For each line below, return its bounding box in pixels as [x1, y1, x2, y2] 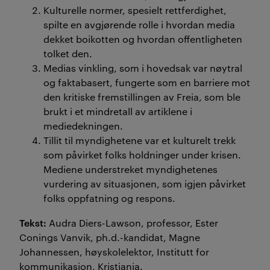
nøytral [207, 61, 242, 74]
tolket [43, 46, 72, 60]
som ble [202, 90, 240, 103]
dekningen [72, 119, 120, 132]
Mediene [43, 162, 85, 175]
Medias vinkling [43, 61, 114, 74]
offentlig [178, 32, 216, 45]
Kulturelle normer [43, 3, 122, 16]
